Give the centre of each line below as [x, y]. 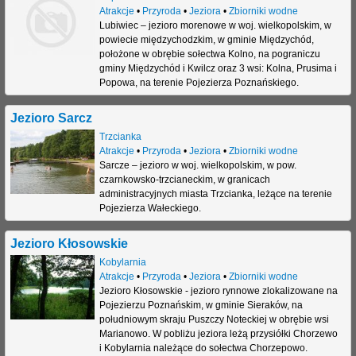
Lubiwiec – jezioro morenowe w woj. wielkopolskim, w [215, 26]
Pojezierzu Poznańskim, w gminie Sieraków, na [201, 306]
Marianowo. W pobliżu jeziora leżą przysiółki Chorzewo [218, 334]
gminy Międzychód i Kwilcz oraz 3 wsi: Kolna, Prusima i [218, 69]
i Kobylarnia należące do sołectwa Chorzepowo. [203, 348]
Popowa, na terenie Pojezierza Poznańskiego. [199, 83]
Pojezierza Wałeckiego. [150, 209]
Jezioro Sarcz [51, 118]
